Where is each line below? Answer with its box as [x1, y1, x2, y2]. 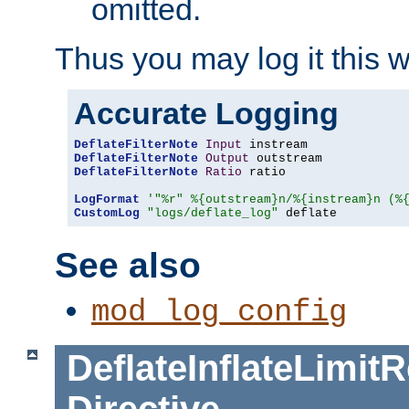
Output [205, 152, 249, 166]
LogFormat [74, 193, 140, 207]
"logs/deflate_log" [147, 206, 278, 221]
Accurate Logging [74, 96, 339, 131]
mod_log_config [91, 295, 347, 330]
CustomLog [74, 206, 140, 221]
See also [55, 245, 201, 285]
